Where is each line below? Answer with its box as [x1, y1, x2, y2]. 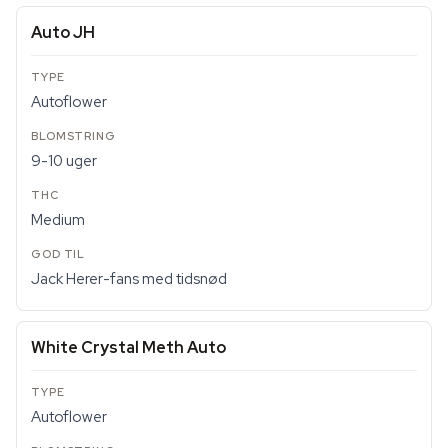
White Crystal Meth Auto [31, 337, 226, 358]
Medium [31, 210, 85, 230]
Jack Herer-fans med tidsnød [31, 269, 227, 289]
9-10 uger [31, 151, 97, 171]
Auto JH [31, 22, 95, 43]
